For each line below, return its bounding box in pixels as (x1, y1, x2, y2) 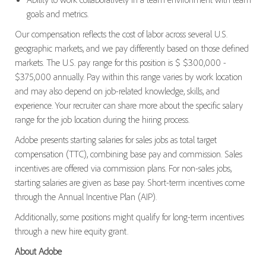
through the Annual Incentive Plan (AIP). (14, 191, 157, 203)
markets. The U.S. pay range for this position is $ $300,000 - (14, 56, 226, 69)
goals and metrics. (26, 8, 88, 20)
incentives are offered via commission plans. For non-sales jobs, (14, 162, 232, 175)
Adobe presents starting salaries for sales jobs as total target (14, 134, 217, 146)
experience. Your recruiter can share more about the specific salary (14, 99, 243, 112)
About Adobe (14, 245, 62, 258)
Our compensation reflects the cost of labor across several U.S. (14, 28, 227, 40)
